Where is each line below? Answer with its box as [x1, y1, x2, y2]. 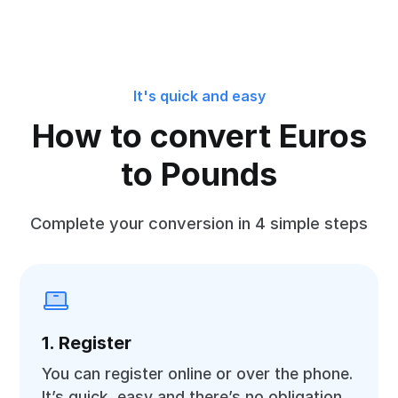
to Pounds [121, 155, 277, 194]
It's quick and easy [132, 87, 266, 105]
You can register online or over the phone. [42, 364, 354, 383]
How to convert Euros [31, 116, 367, 155]
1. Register [42, 332, 132, 354]
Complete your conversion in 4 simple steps [30, 213, 368, 233]
